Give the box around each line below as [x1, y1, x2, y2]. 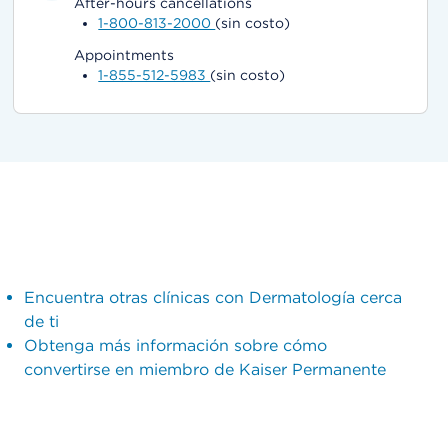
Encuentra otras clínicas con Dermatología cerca [23, 288, 402, 307]
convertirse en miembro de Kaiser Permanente [23, 360, 386, 379]
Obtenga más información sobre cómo [23, 336, 327, 355]
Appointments [74, 47, 175, 63]
